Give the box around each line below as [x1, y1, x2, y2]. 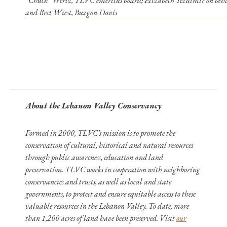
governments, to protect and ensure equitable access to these [25, 188, 196, 199]
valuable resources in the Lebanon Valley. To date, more [25, 201, 189, 211]
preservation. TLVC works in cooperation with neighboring [25, 164, 200, 175]
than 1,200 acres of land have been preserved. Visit [25, 213, 176, 223]
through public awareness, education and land [25, 152, 163, 163]
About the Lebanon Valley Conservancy [25, 100, 162, 111]
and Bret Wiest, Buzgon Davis [25, 7, 117, 18]
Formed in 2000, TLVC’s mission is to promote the [25, 128, 175, 138]
